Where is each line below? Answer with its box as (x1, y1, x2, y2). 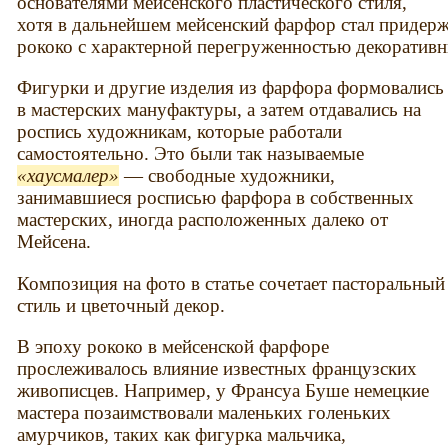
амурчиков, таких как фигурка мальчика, (17, 423, 347, 445)
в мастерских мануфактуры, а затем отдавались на (17, 99, 422, 121)
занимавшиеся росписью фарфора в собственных (17, 187, 415, 209)
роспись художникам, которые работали (17, 121, 343, 143)
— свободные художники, (119, 165, 336, 187)
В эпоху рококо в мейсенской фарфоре (17, 335, 330, 357)
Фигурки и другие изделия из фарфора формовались (17, 77, 445, 99)
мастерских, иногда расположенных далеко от (17, 209, 389, 231)
